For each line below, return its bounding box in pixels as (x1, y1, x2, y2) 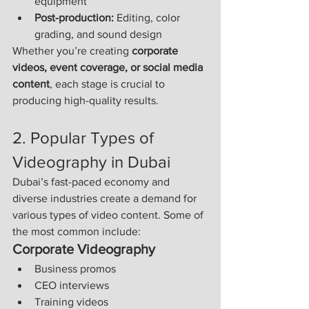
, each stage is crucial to (50, 78, 168, 90)
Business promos (34, 263, 116, 275)
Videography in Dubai (12, 152, 170, 172)
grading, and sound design (34, 28, 162, 41)
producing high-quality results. (12, 94, 159, 107)
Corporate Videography (12, 241, 155, 257)
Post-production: (34, 12, 114, 24)
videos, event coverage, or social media (12, 61, 206, 74)
